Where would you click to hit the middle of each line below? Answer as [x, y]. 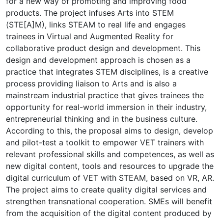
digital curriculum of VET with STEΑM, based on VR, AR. [110, 178]
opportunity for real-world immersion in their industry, [106, 107]
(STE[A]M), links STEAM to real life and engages [96, 24]
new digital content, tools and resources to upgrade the [110, 166]
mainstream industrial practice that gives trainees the [105, 95]
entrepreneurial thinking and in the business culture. [102, 119]
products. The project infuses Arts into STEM [90, 13]
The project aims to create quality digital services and [106, 189]
